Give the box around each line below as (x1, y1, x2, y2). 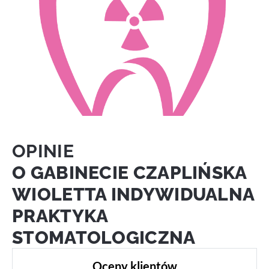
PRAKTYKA (12, 204, 108, 226)
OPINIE (12, 139, 74, 162)
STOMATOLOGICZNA (12, 226, 196, 248)
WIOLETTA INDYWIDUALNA (12, 183, 255, 205)
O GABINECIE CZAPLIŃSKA (12, 161, 247, 183)
